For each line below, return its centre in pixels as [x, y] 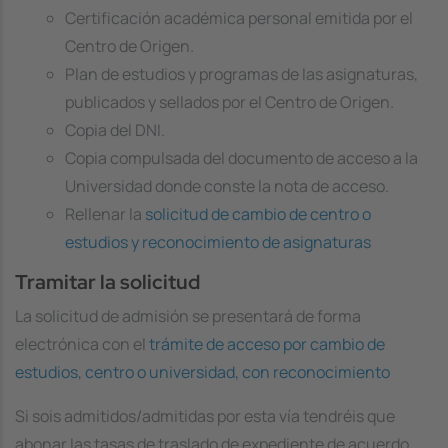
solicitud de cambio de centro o [258, 214]
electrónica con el [82, 344]
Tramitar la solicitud [107, 282]
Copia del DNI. [115, 130]
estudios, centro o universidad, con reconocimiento [202, 372]
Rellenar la [105, 214]
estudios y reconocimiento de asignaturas [218, 242]
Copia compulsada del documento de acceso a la [241, 158]
